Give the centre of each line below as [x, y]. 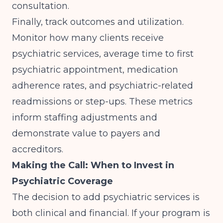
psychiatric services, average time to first [103, 54]
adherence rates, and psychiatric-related [103, 86]
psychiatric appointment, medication [95, 70]
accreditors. [38, 149]
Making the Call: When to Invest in [93, 165]
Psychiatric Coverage [62, 181]
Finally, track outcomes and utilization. [98, 22]
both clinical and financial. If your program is [111, 213]
